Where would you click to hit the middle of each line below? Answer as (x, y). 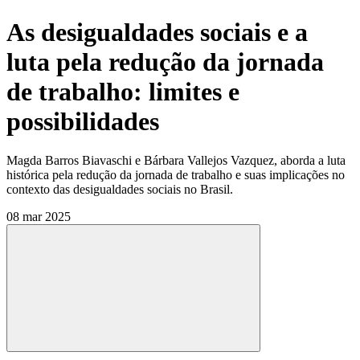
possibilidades (83, 121)
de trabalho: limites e (123, 91)
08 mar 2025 (39, 216)
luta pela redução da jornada (165, 61)
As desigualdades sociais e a (157, 32)
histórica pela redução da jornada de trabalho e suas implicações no (176, 174)
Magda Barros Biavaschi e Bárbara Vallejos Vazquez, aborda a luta (176, 160)
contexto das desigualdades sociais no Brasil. (120, 189)
